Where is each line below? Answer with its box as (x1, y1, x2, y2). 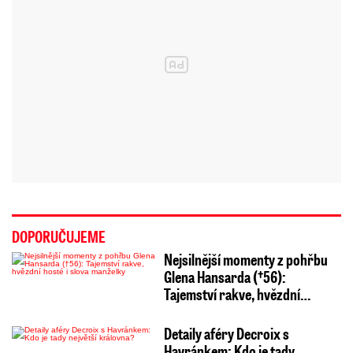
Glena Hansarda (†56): (163, 266, 286, 287)
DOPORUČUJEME (12, 225, 106, 247)
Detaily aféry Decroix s (163, 322, 289, 344)
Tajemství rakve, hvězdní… (163, 283, 310, 304)
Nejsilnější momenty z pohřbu (163, 248, 328, 269)
